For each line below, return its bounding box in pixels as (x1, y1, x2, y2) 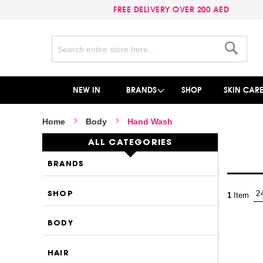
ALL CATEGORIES (87, 138, 173, 148)
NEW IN (72, 85, 100, 96)
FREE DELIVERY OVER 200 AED (113, 5, 234, 15)
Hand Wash (127, 117, 173, 127)
